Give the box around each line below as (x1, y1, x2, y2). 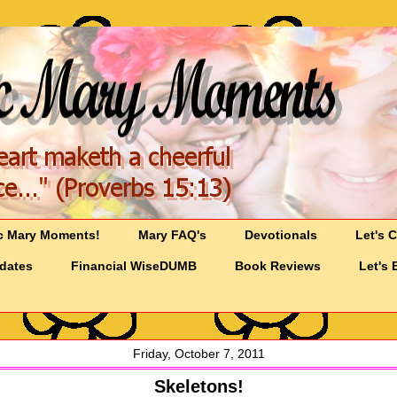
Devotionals (245, 228, 318, 243)
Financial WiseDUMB (71, 259, 198, 274)
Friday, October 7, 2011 (132, 346, 265, 362)
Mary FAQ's (138, 228, 207, 243)
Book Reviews (235, 259, 322, 274)
